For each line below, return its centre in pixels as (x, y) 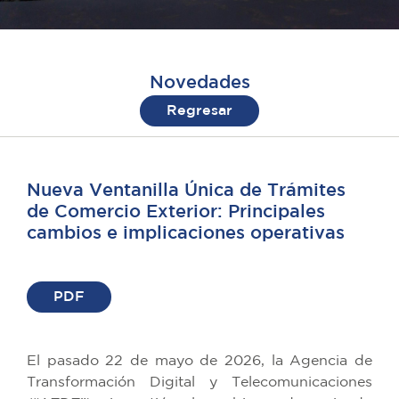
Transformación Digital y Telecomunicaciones (199, 382)
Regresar (199, 110)
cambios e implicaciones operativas (186, 233)
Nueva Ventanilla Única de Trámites (186, 190)
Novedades (199, 82)
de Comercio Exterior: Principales (176, 212)
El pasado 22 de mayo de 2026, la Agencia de (199, 361)
